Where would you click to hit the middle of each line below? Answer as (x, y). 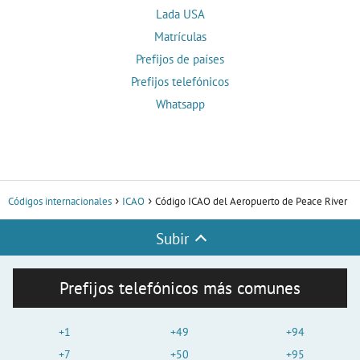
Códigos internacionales (60, 202)
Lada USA (180, 14)
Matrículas (180, 37)
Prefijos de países (180, 59)
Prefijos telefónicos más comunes (180, 288)
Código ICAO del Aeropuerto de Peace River (251, 202)
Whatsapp (180, 104)
